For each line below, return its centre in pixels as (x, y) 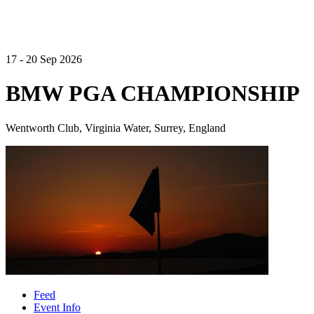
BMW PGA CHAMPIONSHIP (153, 94)
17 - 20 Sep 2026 (44, 59)
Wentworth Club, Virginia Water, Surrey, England (116, 128)
